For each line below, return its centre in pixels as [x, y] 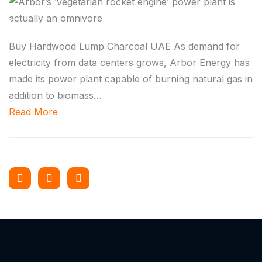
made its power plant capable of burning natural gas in [131, 79]
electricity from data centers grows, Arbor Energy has [129, 63]
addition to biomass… [55, 95]
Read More [33, 112]
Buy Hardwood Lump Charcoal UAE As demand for [124, 46]
